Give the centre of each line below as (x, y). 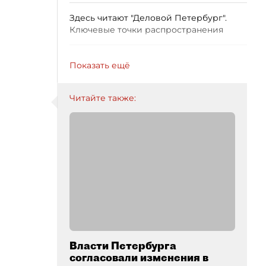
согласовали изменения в (139, 257)
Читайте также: (103, 98)
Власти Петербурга (123, 246)
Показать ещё (100, 65)
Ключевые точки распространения (146, 30)
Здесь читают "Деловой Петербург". (148, 18)
